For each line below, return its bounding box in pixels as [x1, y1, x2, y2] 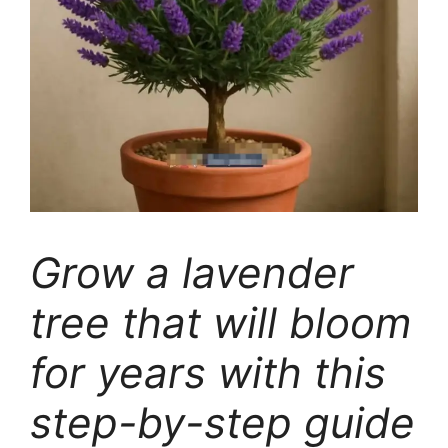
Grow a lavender [30, 247, 354, 299]
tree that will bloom [30, 297, 412, 349]
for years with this [30, 347, 386, 399]
